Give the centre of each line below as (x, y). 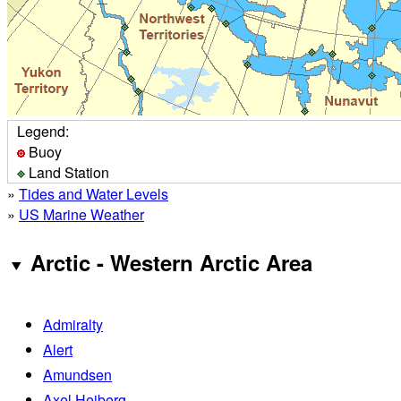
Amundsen (77, 374)
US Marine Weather (81, 214)
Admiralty (73, 324)
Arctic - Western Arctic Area (171, 262)
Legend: (43, 131)
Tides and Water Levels (94, 193)
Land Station (67, 172)
